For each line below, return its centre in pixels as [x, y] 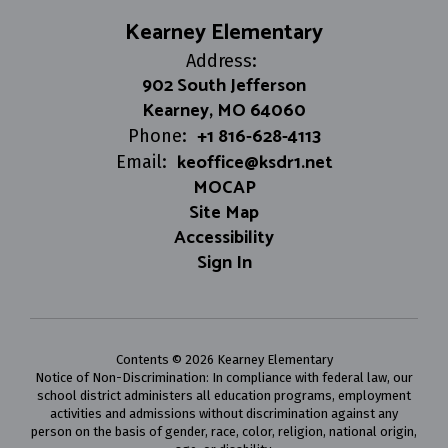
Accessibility [224, 238]
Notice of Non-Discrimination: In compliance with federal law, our [224, 377]
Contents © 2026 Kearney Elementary [224, 359]
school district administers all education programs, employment [224, 395]
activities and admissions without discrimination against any [224, 413]
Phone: [157, 136]
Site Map [224, 213]
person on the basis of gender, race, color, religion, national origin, [224, 431]
